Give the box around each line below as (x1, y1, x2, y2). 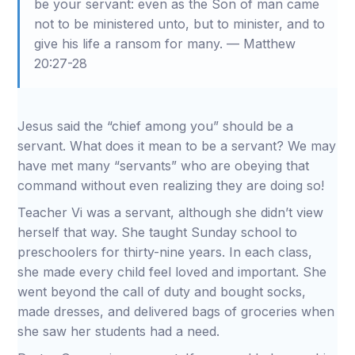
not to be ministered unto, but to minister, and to (34, 16, 326, 32)
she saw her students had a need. (17, 323, 224, 339)
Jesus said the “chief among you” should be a (17, 118, 294, 134)
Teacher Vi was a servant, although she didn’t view (17, 204, 324, 220)
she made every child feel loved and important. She (17, 264, 327, 280)
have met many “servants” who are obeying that (17, 158, 310, 174)
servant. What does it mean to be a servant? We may (17, 138, 337, 154)
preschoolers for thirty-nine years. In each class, (17, 244, 313, 260)
